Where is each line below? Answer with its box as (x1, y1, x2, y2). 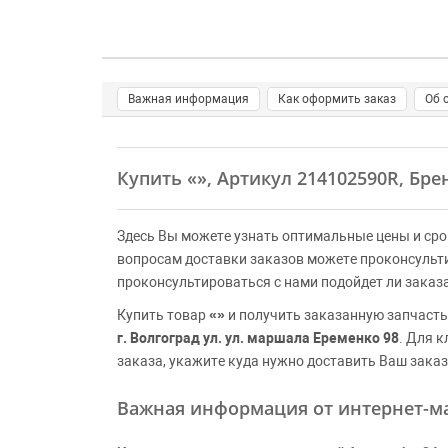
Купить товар (117, 307, 209, 323)
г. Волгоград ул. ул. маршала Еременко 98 (117, 330, 399, 346)
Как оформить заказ (278, 92, 396, 106)
